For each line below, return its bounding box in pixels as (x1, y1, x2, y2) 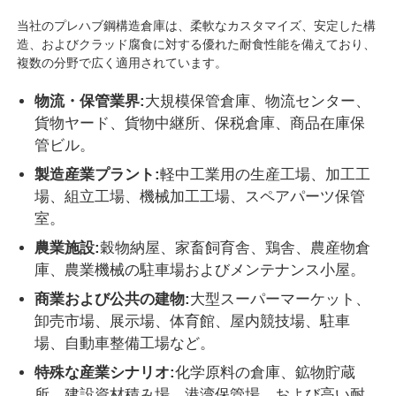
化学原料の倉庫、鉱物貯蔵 (175, 364, 356, 382)
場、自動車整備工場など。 (34, 335, 216, 353)
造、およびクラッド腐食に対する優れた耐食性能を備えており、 (17, 37, 377, 52)
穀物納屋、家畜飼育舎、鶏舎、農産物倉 (100, 240, 371, 257)
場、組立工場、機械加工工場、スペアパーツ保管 (34, 188, 366, 206)
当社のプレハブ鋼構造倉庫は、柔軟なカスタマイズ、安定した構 (17, 19, 377, 34)
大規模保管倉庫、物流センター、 (145, 93, 371, 110)
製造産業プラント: (34, 166, 161, 184)
